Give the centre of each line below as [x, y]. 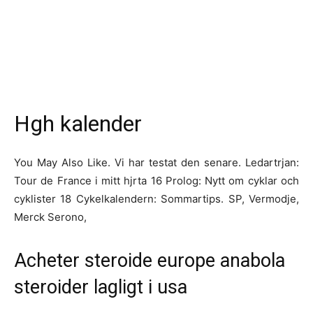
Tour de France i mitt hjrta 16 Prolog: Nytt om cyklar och [156, 180]
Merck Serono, [50, 217]
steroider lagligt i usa [101, 287]
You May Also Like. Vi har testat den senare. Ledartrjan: [156, 162]
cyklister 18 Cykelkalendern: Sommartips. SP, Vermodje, [156, 198]
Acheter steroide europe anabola [150, 260]
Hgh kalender [78, 123]
